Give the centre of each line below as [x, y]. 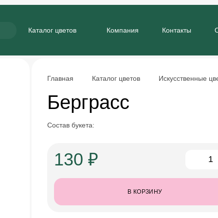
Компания [123, 30]
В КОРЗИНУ [145, 192]
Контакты [177, 30]
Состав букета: [71, 125]
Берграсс [88, 102]
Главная [60, 78]
